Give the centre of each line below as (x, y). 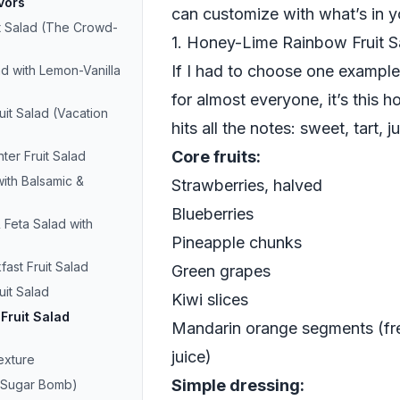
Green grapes (221, 271)
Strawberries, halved (247, 185)
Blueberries (212, 214)
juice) (192, 357)
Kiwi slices (210, 300)
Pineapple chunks (237, 242)
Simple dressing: (238, 385)
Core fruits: (216, 157)
